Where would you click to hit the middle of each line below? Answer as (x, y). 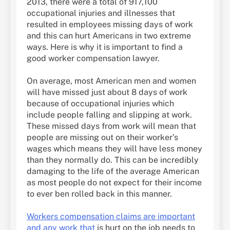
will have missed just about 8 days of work (107, 92)
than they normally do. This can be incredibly (113, 160)
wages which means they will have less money (114, 148)
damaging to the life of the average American (113, 171)
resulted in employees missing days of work (110, 24)
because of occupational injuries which (100, 103)
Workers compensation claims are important (111, 216)
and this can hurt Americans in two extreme (109, 35)
